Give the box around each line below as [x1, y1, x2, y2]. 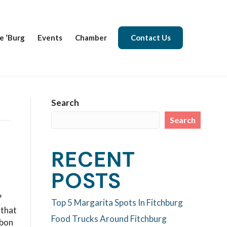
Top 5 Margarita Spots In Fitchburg [51, 197, 183, 208]
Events [37, 33, 63, 43]
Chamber [75, 33, 107, 43]
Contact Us [131, 33, 171, 43]
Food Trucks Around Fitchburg [51, 213, 167, 224]
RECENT [51, 145, 136, 173]
